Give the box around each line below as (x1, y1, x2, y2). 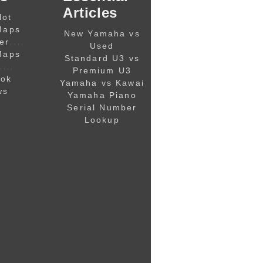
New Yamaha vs (63, 28, 140, 38)
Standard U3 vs (64, 53, 140, 63)
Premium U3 (72, 65, 132, 75)
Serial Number (67, 102, 137, 112)
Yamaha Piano (67, 90, 137, 100)
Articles (63, 5, 118, 21)
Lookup (84, 114, 120, 124)
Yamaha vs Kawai (59, 77, 144, 87)
